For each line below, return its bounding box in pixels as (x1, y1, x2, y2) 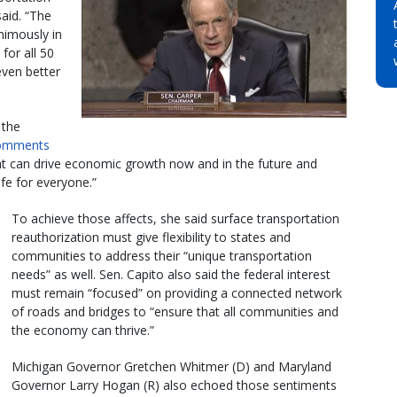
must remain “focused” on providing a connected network (12, 284, 342, 301)
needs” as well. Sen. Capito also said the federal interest (12, 265, 331, 283)
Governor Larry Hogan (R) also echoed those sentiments (12, 376, 337, 393)
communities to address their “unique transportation (12, 246, 312, 264)
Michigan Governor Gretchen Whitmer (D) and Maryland (12, 357, 331, 375)
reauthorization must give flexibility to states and (12, 228, 291, 245)
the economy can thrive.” (12, 321, 154, 339)
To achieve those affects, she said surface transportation (12, 209, 339, 227)
